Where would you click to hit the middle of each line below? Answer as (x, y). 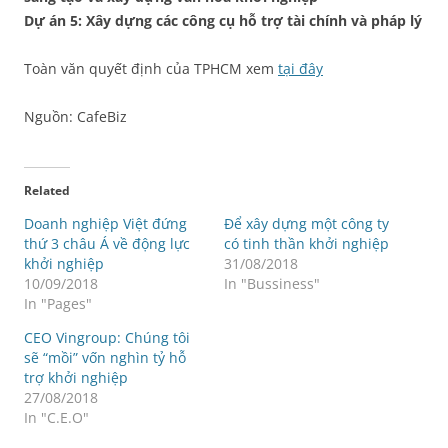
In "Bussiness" (272, 283)
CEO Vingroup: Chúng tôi (107, 337)
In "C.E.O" (56, 417)
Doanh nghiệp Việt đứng (105, 223)
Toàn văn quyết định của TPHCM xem (151, 68)
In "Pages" (58, 303)
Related (47, 190)
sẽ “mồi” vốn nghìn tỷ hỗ (105, 357)
